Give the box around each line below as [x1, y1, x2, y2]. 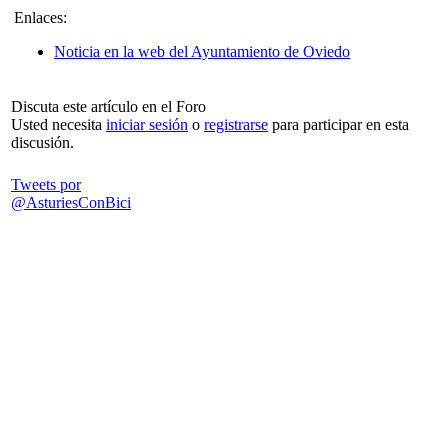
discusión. [11, 133, 74, 151]
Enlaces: [14, 8, 67, 26]
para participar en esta [268, 115, 409, 133]
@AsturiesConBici [11, 193, 131, 211]
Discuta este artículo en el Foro [11, 97, 206, 115]
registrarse [204, 115, 268, 133]
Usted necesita [11, 115, 106, 133]
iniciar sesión [106, 115, 188, 133]
